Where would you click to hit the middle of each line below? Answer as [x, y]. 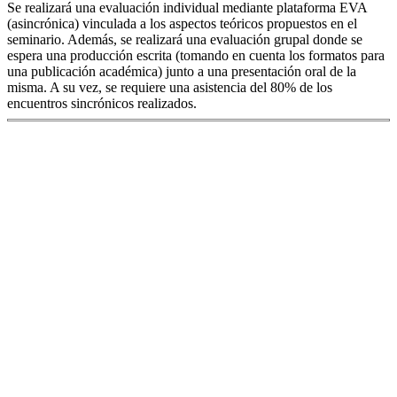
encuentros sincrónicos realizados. [102, 104]
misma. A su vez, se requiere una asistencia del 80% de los [170, 88]
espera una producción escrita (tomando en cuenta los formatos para [196, 56]
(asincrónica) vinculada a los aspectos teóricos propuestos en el [182, 24]
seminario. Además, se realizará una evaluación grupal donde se [185, 40]
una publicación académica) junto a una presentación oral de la [182, 72]
